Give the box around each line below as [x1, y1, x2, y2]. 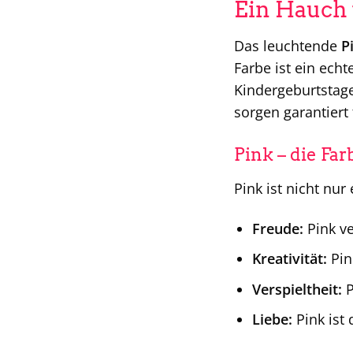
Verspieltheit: [251, 279, 342, 299]
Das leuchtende [234, 35, 341, 55]
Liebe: [251, 310, 292, 329]
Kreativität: [251, 249, 327, 269]
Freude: [251, 218, 303, 238]
